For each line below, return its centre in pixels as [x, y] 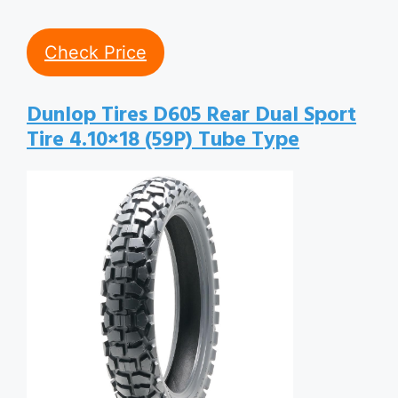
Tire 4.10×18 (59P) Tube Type [163, 140]
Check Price [96, 52]
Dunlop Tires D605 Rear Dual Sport [191, 115]
